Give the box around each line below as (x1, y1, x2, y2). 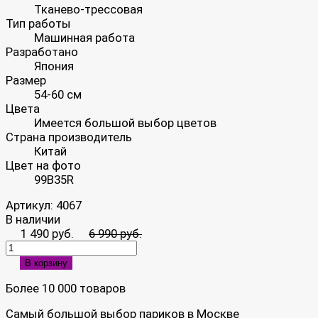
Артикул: (6, 197, 56, 212)
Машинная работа (34, 30, 135, 45)
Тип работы (6, 16, 71, 31)
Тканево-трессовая (34, 1, 143, 16)
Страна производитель (6, 129, 132, 144)
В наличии (6, 212, 60, 226)
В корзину (25, 257, 67, 268)
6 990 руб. (89, 226, 142, 241)
